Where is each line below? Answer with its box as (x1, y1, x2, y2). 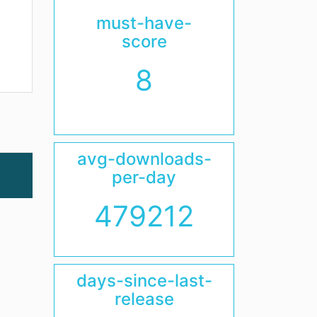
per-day (112, 167, 176, 188)
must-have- (96, 13, 192, 34)
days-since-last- (76, 270, 212, 292)
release (114, 289, 174, 310)
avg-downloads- (76, 149, 212, 170)
